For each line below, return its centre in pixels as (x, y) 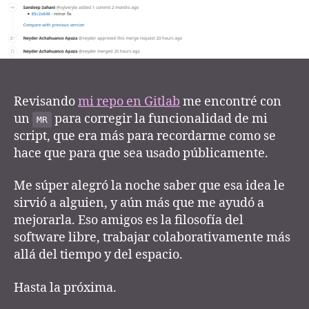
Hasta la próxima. (65, 288)
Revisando (46, 101)
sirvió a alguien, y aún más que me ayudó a (139, 203)
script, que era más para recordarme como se (145, 136)
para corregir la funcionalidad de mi (160, 119)
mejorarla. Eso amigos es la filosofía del (129, 221)
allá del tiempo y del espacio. (98, 255)
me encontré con (231, 101)
